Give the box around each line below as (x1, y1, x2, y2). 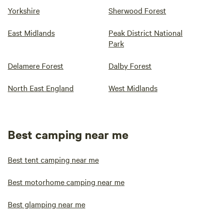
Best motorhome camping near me (8, 176, 124, 187)
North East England (8, 82, 74, 93)
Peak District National (108, 27, 183, 38)
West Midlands (108, 82, 157, 93)
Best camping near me (8, 126, 128, 142)
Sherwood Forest (108, 5, 166, 15)
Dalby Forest (108, 60, 152, 71)
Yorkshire (8, 5, 40, 15)
